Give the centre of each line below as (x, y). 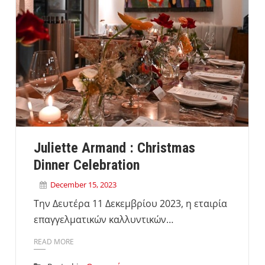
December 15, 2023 (83, 185)
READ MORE (54, 241)
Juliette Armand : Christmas (114, 148)
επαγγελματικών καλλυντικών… (103, 220)
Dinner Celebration (86, 165)
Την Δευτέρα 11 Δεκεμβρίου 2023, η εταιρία (130, 204)
